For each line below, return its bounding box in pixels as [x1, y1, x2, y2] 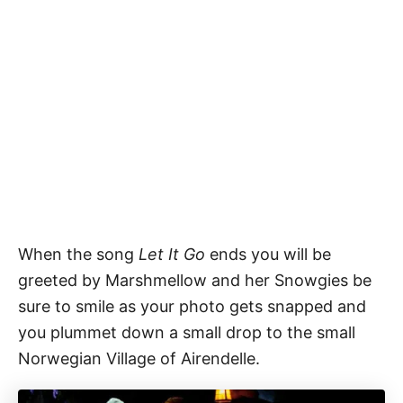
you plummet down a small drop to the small [18, 323, 355, 343]
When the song [18, 245, 139, 264]
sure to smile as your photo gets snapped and [18, 297, 366, 317]
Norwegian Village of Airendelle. [18, 349, 260, 369]
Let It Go [139, 245, 205, 264]
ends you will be [205, 245, 331, 264]
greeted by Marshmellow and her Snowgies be [18, 271, 372, 291]
